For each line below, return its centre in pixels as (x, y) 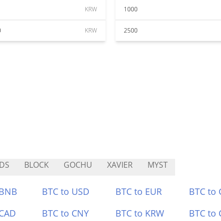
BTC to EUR (139, 191)
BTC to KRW (140, 213)
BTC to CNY (66, 213)
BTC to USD (66, 191)
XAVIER (120, 165)
